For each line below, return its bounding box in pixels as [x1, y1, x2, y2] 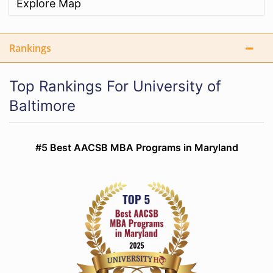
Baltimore [9, 97, 76, 115]
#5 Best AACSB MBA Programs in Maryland [35, 141, 238, 154]
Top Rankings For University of [9, 77, 221, 95]
